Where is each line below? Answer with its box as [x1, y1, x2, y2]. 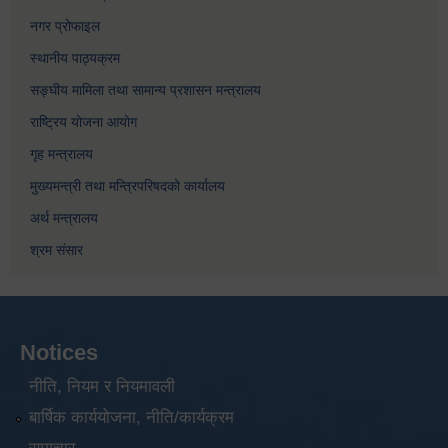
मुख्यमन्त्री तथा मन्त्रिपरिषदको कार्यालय [30, 178, 225, 195]
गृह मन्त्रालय [30, 146, 93, 163]
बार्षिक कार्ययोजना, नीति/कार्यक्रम [28, 407, 234, 427]
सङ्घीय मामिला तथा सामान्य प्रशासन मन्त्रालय [30, 82, 261, 99]
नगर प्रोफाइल [30, 18, 100, 35]
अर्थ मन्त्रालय [30, 210, 98, 227]
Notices [20, 340, 98, 366]
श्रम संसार [30, 242, 83, 259]
